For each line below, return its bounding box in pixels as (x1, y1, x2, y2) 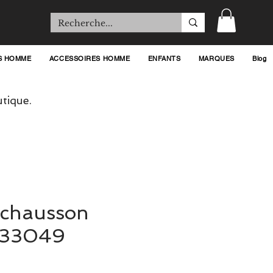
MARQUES (198, 54, 235, 63)
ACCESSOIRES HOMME (49, 54, 130, 63)
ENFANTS (147, 54, 181, 63)
